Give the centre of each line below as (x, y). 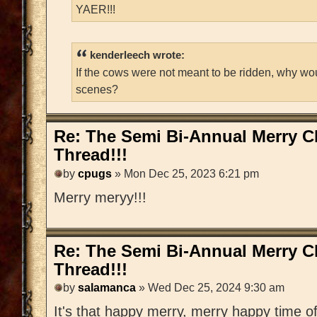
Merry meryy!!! (100, 197)
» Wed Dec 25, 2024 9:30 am (210, 288)
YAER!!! (96, 9)
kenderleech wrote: (137, 56)
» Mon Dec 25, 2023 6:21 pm (185, 173)
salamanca (107, 288)
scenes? (97, 90)
